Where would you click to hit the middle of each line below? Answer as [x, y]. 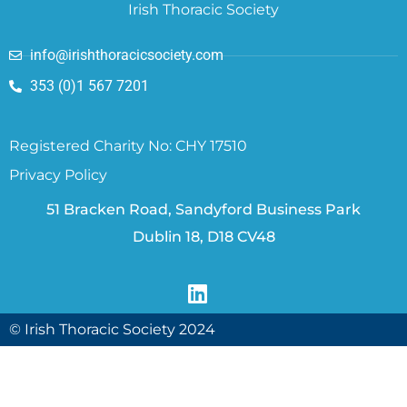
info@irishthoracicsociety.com [126, 55]
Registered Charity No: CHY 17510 [128, 146]
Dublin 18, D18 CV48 [203, 237]
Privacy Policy [58, 175]
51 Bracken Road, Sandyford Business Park [203, 210]
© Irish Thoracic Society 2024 [112, 329]
